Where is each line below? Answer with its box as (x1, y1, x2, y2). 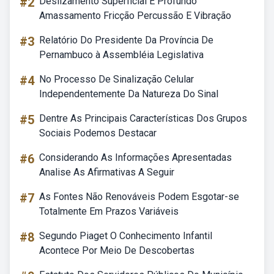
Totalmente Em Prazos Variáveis (39, 206, 179, 217)
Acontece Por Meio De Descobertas (39, 245, 194, 256)
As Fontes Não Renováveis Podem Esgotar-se (39, 191, 239, 202)
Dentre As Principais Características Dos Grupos (39, 113, 247, 124)
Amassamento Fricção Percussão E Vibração (39, 10, 231, 21)
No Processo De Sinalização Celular (39, 73, 194, 85)
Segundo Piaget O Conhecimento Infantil (39, 230, 212, 242)
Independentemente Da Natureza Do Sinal (39, 88, 218, 100)
